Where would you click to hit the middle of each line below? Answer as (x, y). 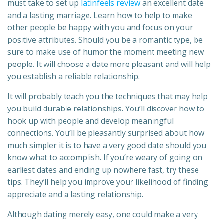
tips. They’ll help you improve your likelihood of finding (108, 182)
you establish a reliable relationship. (74, 77)
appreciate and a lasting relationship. (75, 194)
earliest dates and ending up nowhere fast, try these (103, 170)
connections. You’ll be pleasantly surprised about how (106, 133)
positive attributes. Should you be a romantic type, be (105, 40)
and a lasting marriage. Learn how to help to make (100, 15)
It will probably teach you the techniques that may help (108, 97)
